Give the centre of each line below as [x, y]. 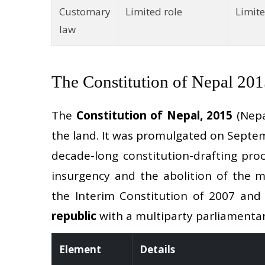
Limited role [154, 11]
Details [157, 250]
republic [74, 216]
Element [80, 250]
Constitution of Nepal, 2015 [154, 116]
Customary [85, 11]
